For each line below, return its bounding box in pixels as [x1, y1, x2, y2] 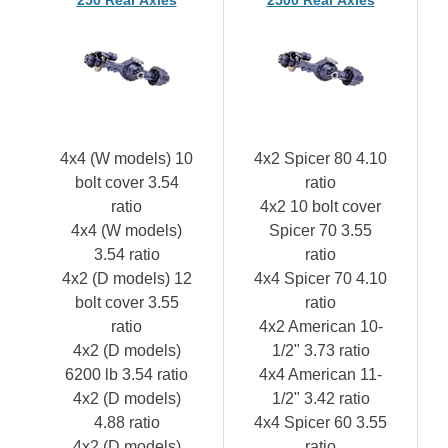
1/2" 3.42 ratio [271, 389, 370, 407]
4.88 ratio [93, 413, 160, 431]
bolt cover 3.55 [74, 293, 179, 311]
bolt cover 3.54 [74, 173, 179, 191]
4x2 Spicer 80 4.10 [254, 149, 387, 167]
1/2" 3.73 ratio [271, 341, 370, 359]
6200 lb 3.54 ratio [65, 365, 188, 383]
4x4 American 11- [259, 365, 382, 383]
